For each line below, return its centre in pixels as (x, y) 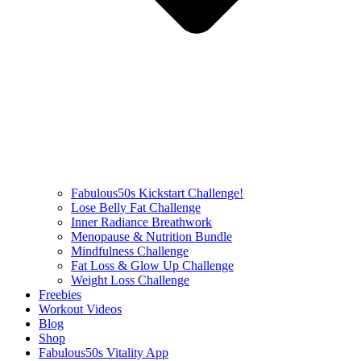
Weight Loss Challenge (130, 280)
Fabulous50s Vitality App (104, 352)
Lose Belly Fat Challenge (136, 207)
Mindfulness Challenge (130, 251)
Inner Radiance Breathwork (141, 222)
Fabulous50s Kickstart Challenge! (157, 193)
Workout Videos (80, 309)
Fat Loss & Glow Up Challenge (152, 265)
